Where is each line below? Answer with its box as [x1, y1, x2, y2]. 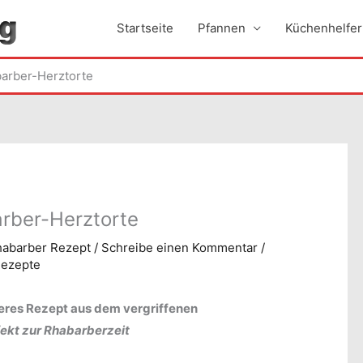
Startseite [117, 20, 173, 36]
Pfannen [198, 20, 246, 36]
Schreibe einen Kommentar [101, 240, 258, 256]
